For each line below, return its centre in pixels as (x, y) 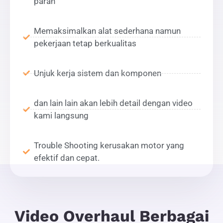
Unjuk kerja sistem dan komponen (98, 73)
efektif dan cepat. (67, 158)
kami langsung (61, 115)
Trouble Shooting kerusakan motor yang (109, 145)
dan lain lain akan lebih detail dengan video (113, 103)
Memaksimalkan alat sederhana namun (107, 31)
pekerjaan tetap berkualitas (85, 43)
